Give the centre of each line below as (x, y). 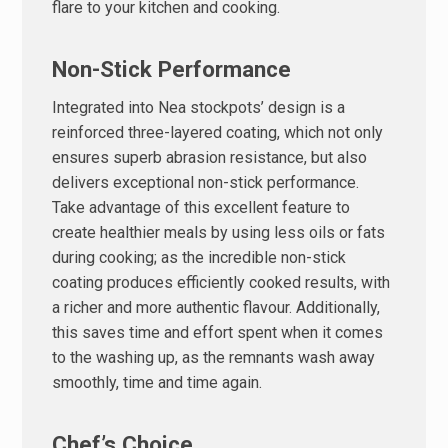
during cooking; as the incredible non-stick (199, 257)
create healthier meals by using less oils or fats (219, 232)
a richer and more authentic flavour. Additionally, (216, 307)
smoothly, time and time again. (157, 382)
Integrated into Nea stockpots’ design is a (199, 107)
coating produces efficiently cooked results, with (221, 282)
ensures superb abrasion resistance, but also (210, 157)
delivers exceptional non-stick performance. (206, 182)
